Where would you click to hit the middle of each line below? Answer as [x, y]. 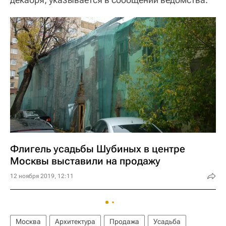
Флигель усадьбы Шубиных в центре [98, 149]
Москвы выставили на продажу [85, 161]
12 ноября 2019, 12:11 [42, 176]
